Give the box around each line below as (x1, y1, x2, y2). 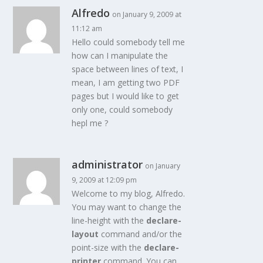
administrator (72, 157, 143, 172)
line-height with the (72, 215, 147, 227)
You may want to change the (72, 201, 182, 213)
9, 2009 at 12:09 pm (72, 175, 137, 186)
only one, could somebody (72, 104, 173, 116)
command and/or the (99, 228, 183, 240)
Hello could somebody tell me (72, 36, 186, 48)
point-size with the (72, 242, 144, 254)
